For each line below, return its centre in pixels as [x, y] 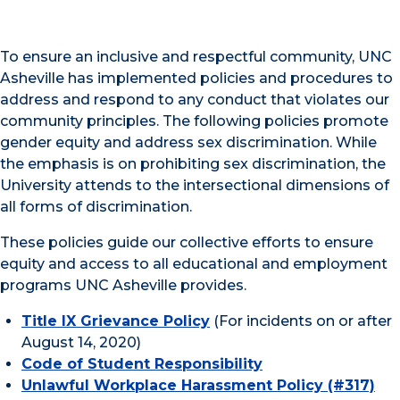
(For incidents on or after [301, 321]
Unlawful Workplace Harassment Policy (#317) [198, 385]
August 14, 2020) [81, 342]
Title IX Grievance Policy [116, 321]
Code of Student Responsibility [142, 364]
